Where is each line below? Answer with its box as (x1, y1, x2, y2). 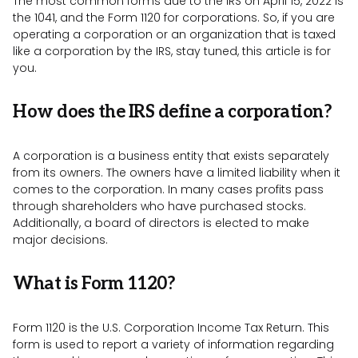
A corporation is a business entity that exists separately (13, 148, 329, 165)
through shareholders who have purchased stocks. (13, 198, 306, 215)
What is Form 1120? (13, 273, 179, 295)
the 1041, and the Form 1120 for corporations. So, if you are (13, 10, 335, 26)
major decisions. (13, 232, 111, 249)
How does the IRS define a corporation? (13, 101, 336, 123)
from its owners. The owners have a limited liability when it (13, 165, 340, 181)
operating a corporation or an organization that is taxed (13, 26, 336, 43)
